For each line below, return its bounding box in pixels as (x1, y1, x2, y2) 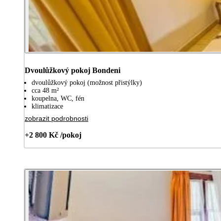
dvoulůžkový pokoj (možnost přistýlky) (32, 78, 142, 86)
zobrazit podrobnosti (25, 114, 88, 122)
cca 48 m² (32, 86, 59, 94)
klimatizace (32, 102, 63, 110)
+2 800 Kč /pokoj (25, 130, 81, 139)
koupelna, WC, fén (32, 94, 84, 102)
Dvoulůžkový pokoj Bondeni (25, 66, 120, 74)
